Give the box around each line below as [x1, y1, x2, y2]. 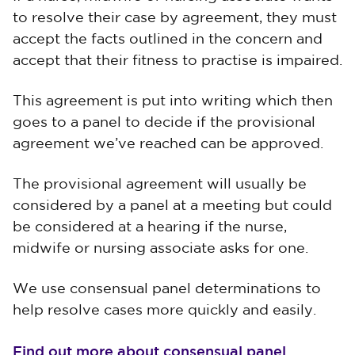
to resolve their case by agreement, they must [13, 12, 337, 25]
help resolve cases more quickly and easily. [13, 304, 316, 317]
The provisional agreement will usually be [13, 178, 307, 191]
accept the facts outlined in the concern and [13, 33, 323, 46]
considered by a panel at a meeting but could [13, 200, 332, 212]
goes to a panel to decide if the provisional [13, 116, 315, 129]
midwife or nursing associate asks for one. [13, 242, 308, 255]
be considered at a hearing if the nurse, [13, 221, 287, 234]
